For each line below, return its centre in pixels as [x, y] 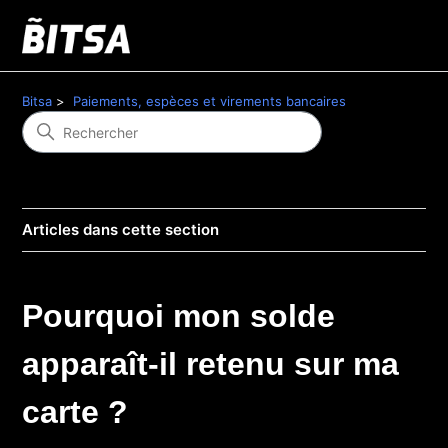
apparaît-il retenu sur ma [211, 364]
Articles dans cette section [121, 229]
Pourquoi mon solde [179, 316]
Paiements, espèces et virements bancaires [210, 101]
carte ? [75, 412]
